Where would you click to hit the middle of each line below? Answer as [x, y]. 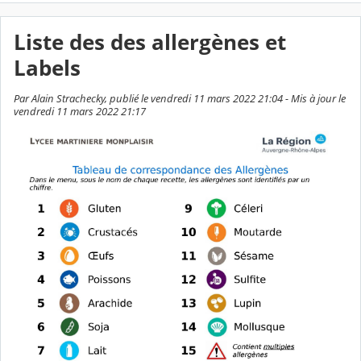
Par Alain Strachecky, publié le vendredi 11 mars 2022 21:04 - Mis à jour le [180, 98]
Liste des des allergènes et [150, 43]
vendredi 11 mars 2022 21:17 [80, 111]
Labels [47, 68]
